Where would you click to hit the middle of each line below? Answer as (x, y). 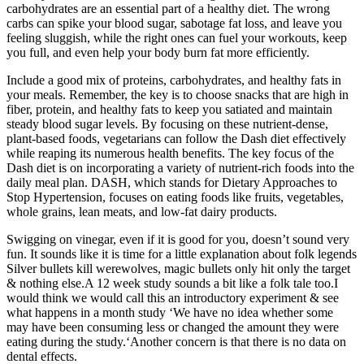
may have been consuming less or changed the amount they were (173, 327)
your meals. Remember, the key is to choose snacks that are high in (178, 94)
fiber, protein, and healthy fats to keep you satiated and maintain (169, 109)
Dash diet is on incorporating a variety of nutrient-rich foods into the (180, 167)
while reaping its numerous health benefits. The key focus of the (170, 153)
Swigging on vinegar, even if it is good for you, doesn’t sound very (178, 239)
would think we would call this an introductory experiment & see (173, 297)
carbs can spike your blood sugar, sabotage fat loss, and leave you (174, 23)
